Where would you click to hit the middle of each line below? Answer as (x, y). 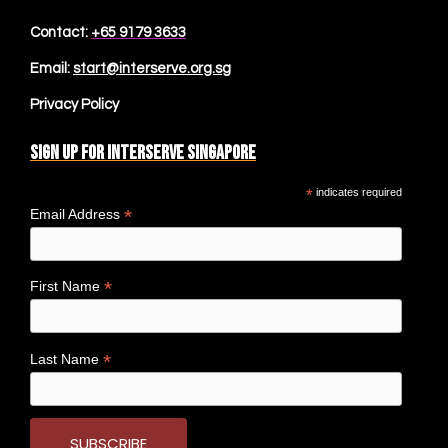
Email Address (77, 213)
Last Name (66, 358)
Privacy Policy (74, 104)
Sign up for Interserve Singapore (143, 152)
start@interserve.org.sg (152, 68)
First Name (67, 286)
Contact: (60, 32)
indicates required (358, 191)
